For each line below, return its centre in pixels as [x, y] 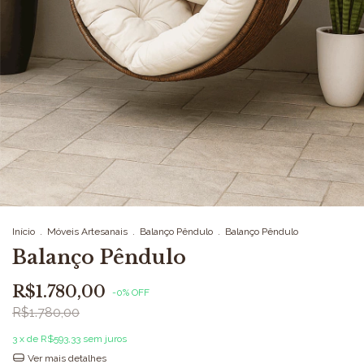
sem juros [105, 338]
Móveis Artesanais [87, 231]
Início [24, 231]
